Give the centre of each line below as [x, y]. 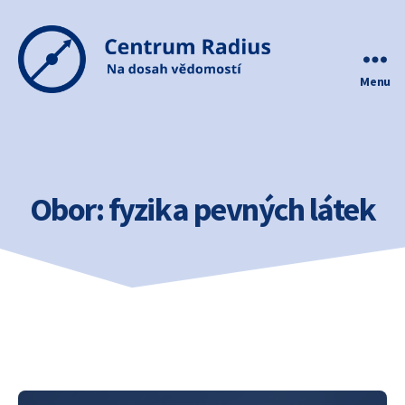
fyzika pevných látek [242, 209]
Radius [40, 122]
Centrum [47, 102]
